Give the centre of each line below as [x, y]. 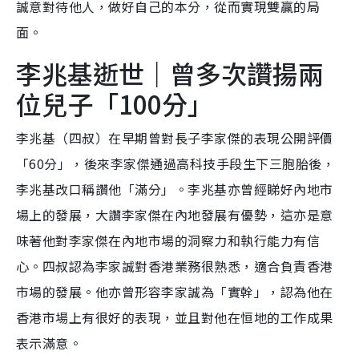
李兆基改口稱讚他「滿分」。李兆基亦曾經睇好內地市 [175, 189]
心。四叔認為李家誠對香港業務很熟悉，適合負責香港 [175, 266]
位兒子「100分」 [115, 103]
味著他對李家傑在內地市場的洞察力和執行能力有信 [168, 240]
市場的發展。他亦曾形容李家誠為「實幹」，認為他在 [175, 291]
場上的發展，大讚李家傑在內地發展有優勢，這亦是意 [175, 214]
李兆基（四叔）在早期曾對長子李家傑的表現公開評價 [175, 137]
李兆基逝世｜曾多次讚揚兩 [170, 73]
